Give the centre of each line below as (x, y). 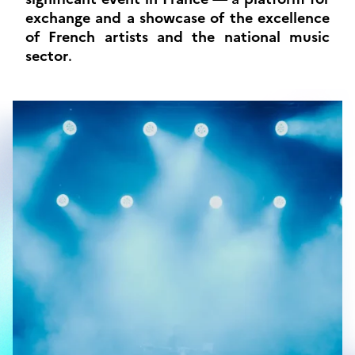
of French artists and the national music (177, 36)
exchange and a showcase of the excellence (177, 17)
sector (47, 55)
